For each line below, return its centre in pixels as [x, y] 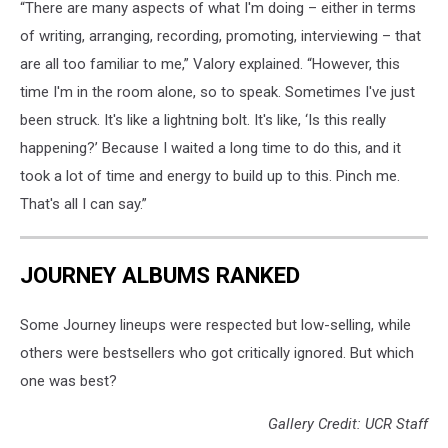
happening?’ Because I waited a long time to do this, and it [210, 147]
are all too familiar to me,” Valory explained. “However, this [210, 63]
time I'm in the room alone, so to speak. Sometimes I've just [217, 91]
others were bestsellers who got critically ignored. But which [217, 353]
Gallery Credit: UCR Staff [348, 424]
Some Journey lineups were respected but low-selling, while [215, 325]
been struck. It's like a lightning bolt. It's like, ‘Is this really [203, 119]
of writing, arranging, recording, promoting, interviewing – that [220, 35]
